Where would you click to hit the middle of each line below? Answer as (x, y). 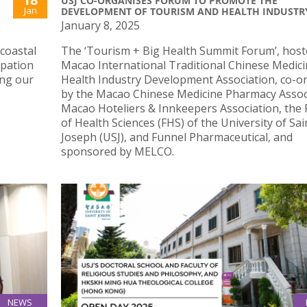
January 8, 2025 (100, 25)
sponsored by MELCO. (118, 151)
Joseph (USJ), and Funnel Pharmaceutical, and (177, 137)
